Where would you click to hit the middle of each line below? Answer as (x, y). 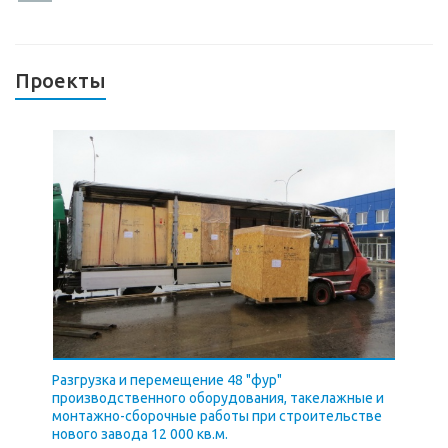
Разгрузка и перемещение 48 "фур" (166, 380)
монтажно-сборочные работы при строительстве (216, 416)
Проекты (60, 81)
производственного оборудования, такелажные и (217, 398)
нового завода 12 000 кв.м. (139, 434)
